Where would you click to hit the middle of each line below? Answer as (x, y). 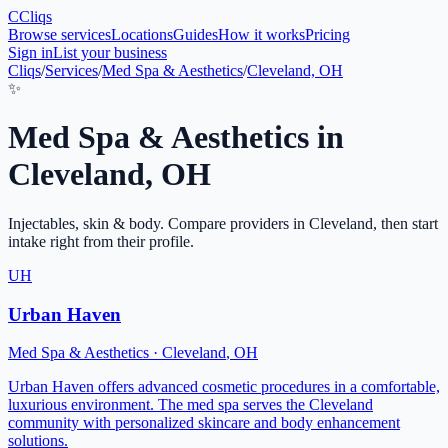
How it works (261, 34)
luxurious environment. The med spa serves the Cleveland (190, 405)
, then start (405, 223)
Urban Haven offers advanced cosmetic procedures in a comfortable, (224, 387)
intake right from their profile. (101, 241)
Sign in (30, 52)
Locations (142, 34)
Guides (195, 34)
